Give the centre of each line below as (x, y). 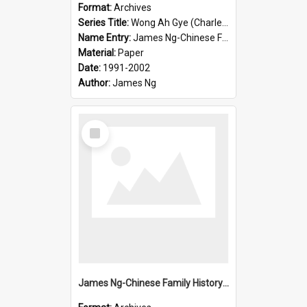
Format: (96, 7)
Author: (95, 83)
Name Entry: (106, 37)
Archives (133, 7)
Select (99, 125)
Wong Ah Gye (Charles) (176, 22)
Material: (98, 52)
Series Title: (105, 22)
